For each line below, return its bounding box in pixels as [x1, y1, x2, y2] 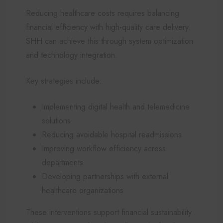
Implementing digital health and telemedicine [42, 101, 190, 112]
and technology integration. [26, 49, 117, 61]
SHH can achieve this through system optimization [26, 35, 193, 47]
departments [42, 156, 83, 168]
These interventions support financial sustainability [26, 206, 192, 218]
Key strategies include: [26, 75, 102, 87]
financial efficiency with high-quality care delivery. [26, 21, 191, 33]
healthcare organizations [42, 184, 123, 196]
